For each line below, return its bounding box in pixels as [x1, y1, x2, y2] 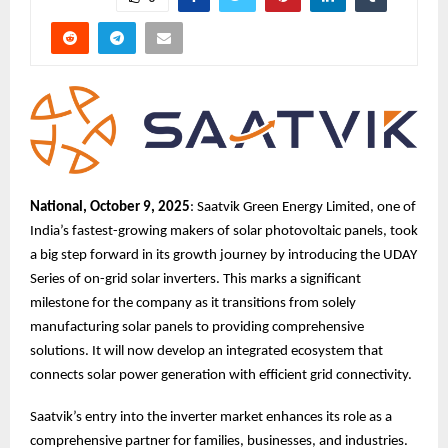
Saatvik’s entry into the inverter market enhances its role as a [30, 410, 392, 426]
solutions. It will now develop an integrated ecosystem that [30, 344, 383, 360]
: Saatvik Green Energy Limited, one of [190, 200, 416, 216]
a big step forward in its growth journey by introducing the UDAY [30, 248, 417, 264]
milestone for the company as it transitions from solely [30, 296, 356, 312]
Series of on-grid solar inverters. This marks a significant [30, 272, 361, 288]
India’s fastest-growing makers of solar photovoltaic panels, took [30, 224, 418, 240]
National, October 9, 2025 [30, 200, 190, 216]
